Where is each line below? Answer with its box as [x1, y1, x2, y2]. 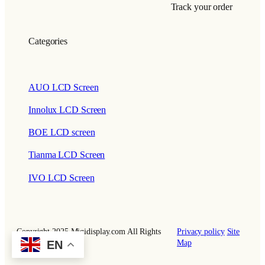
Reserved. [17, 238, 49, 247]
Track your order [170, 2, 232, 12]
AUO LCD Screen [28, 82, 99, 93]
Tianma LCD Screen [28, 150, 105, 161]
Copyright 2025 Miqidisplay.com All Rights [17, 227, 161, 236]
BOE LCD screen [28, 127, 95, 138]
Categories [28, 35, 67, 47]
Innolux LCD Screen [28, 104, 106, 115]
